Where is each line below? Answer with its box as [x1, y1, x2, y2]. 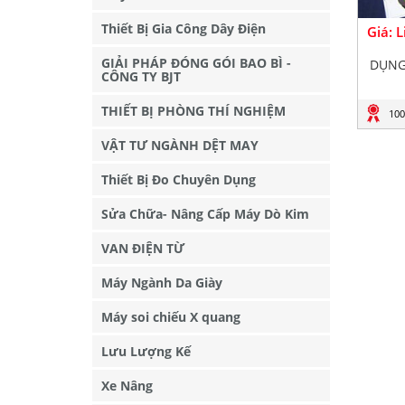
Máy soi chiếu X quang [101, 308, 240, 325]
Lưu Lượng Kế [101, 343, 191, 360]
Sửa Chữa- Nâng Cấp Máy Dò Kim [101, 205, 309, 222]
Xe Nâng [101, 377, 153, 394]
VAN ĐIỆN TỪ [101, 240, 184, 257]
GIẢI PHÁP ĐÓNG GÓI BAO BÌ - [101, 54, 291, 71]
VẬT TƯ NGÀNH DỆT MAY [101, 137, 259, 154]
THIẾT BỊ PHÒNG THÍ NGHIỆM [101, 102, 286, 119]
